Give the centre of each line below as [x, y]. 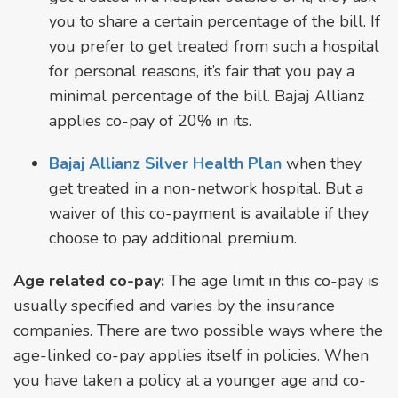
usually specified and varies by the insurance [174, 305]
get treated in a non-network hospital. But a [206, 188]
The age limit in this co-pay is [271, 280]
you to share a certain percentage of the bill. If [215, 21]
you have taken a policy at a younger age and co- [190, 380]
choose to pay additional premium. [173, 238]
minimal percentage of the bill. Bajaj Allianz [207, 96]
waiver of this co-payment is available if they [209, 213]
